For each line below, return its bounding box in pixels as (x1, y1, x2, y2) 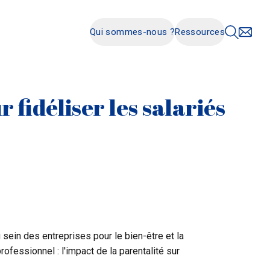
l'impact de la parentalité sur (61, 245, 180, 257)
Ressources (175, 26, 225, 37)
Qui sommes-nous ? (89, 26, 175, 37)
